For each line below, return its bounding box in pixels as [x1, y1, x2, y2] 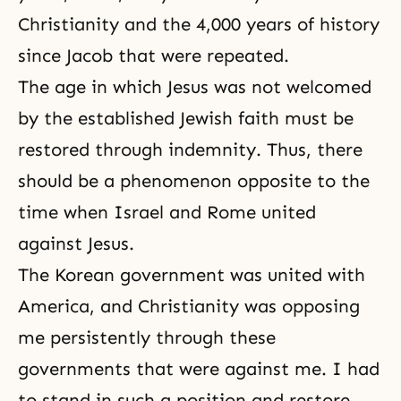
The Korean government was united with [18, 264, 365, 286]
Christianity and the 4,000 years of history [18, 13, 380, 35]
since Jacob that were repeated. [18, 45, 294, 66]
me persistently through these [18, 327, 276, 348]
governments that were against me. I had [18, 358, 380, 380]
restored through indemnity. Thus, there [18, 139, 363, 160]
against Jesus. [18, 233, 134, 254]
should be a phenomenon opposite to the [18, 170, 370, 192]
